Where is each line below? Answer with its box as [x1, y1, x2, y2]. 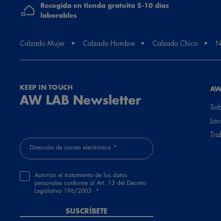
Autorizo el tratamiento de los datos [35, 171, 127, 180]
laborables [40, 10, 77, 21]
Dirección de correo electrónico [30, 143, 111, 152]
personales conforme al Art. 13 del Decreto [35, 179, 147, 187]
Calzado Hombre [83, 38, 135, 48]
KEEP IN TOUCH [20, 82, 73, 93]
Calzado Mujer [20, 38, 65, 48]
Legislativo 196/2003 [35, 186, 93, 195]
